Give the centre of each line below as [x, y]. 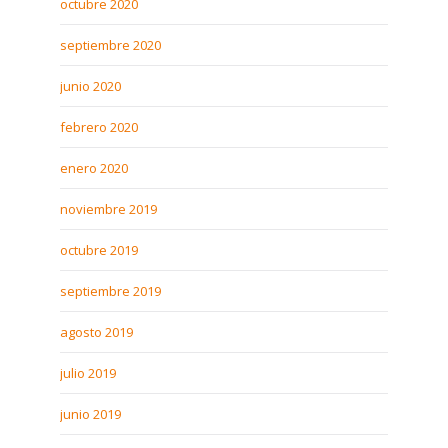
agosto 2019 [96, 332]
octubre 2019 [99, 250]
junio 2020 [90, 86]
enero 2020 [94, 168]
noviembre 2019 [108, 209]
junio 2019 [90, 414]
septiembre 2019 [110, 291]
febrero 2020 [99, 127]
